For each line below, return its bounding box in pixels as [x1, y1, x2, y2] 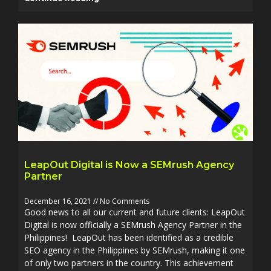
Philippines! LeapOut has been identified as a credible [24, 232, 233, 243]
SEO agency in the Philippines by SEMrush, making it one [24, 244, 245, 256]
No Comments [98, 196, 149, 206]
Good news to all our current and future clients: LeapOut [24, 206, 245, 218]
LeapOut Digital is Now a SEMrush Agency [24, 159, 234, 171]
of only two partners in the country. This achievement [24, 257, 233, 269]
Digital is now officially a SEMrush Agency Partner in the [24, 219, 242, 230]
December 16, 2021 [24, 196, 93, 206]
